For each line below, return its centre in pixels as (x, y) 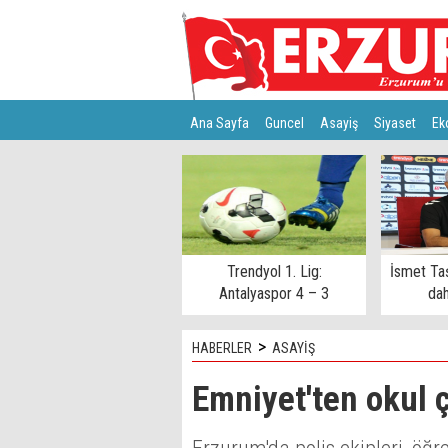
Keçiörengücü (274, 315)
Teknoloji (270, 163)
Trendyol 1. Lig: (274, 271)
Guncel (284, 123)
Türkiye (209, 163)
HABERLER (222, 348)
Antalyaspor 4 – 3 (274, 293)
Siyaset (395, 123)
